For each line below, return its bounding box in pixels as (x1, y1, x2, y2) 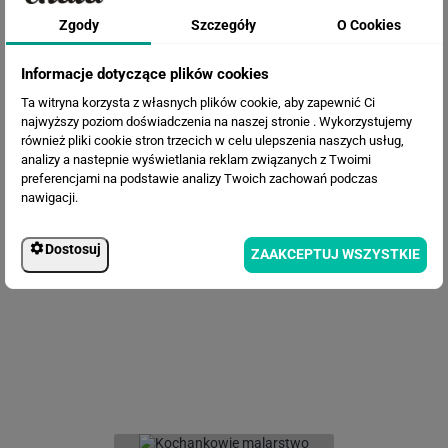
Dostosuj (45, 240, 101, 257)
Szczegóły (191, 16, 257, 33)
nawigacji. (21, 189, 78, 205)
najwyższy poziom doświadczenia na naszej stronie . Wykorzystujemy (21, 113, 412, 129)
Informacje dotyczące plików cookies (21, 64, 269, 83)
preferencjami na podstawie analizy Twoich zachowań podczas (21, 170, 378, 186)
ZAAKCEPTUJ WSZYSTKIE (251, 246, 420, 262)
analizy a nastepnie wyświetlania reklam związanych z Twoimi (21, 151, 371, 167)
